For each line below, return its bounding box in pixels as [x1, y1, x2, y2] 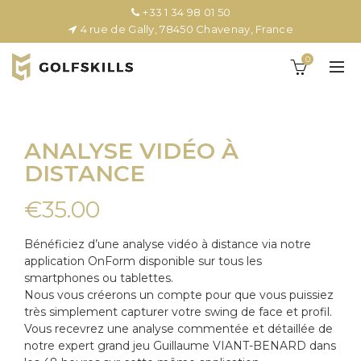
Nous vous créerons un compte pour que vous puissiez [24, 288, 334, 302]
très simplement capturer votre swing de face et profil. [24, 305, 332, 319]
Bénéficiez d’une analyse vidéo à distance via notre [24, 237, 311, 251]
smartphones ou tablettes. [24, 271, 173, 285]
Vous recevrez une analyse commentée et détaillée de [24, 322, 333, 336]
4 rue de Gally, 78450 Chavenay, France [77, 23, 293, 35]
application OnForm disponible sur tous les [24, 254, 262, 268]
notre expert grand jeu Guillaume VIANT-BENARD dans [24, 338, 336, 353]
